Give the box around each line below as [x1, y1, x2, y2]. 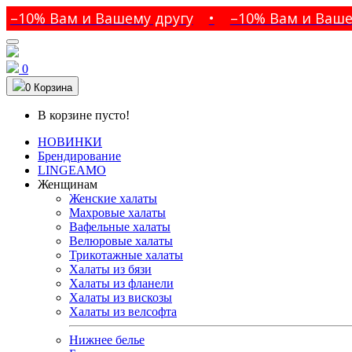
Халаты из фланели [69, 277, 174, 290]
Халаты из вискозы [69, 291, 172, 304]
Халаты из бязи [69, 262, 152, 276]
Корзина [34, 82, 72, 93]
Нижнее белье [69, 333, 145, 346]
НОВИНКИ [38, 135, 102, 148]
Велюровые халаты [69, 234, 173, 247]
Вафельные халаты [69, 220, 170, 233]
